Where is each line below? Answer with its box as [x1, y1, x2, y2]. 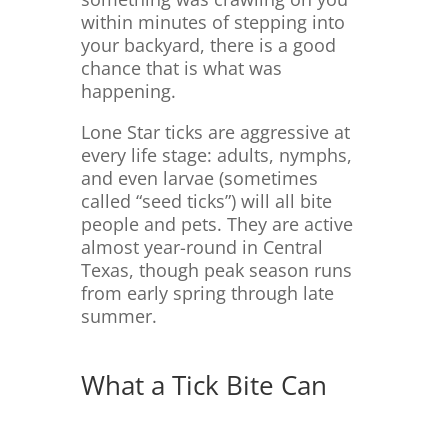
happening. [80, 79, 176, 104]
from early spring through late [80, 281, 334, 306]
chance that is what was [80, 56, 282, 81]
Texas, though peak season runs [80, 258, 352, 283]
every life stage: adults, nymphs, [80, 143, 352, 168]
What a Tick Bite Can [80, 367, 327, 404]
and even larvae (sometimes [80, 166, 318, 191]
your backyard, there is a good [80, 33, 336, 58]
